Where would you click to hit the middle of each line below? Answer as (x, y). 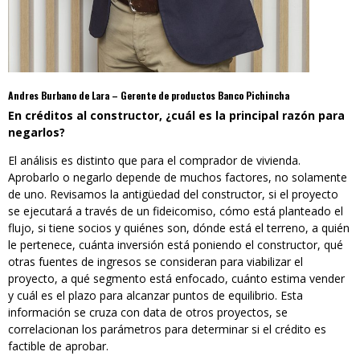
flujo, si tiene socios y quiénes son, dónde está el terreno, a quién (179, 227)
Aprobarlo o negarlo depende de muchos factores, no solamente (178, 177)
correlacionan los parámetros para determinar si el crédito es (167, 329)
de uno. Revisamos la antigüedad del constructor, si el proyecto (173, 194)
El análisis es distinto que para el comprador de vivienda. (154, 160)
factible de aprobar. (58, 346)
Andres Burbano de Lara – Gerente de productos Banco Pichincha (149, 95)
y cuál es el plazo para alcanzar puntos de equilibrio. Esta (155, 295)
